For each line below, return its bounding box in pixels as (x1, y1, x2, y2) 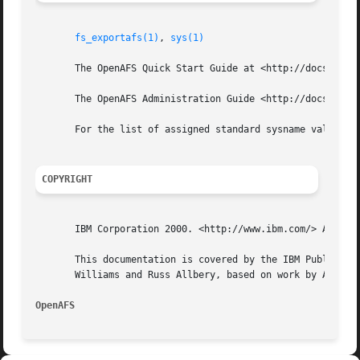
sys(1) (170, 32, 205, 44)
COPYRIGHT (42, 174, 93, 186)
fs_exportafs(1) (75, 32, 160, 44)
